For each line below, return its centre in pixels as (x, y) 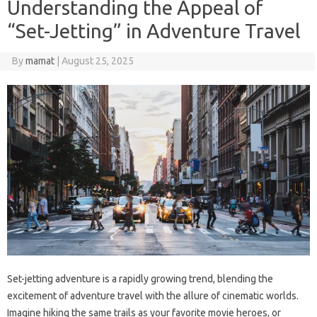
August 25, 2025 (97, 61)
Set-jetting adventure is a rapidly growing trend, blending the (140, 279)
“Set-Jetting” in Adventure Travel (154, 31)
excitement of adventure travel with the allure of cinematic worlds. (153, 296)
